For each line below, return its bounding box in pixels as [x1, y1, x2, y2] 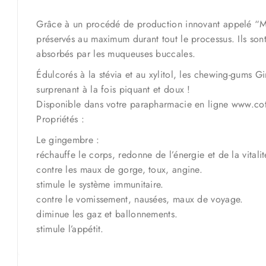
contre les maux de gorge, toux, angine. [36, 163, 203, 176]
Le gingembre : [36, 133, 100, 147]
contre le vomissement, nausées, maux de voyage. [36, 192, 243, 206]
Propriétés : [36, 112, 84, 126]
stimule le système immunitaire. [36, 178, 164, 191]
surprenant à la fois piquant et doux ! [36, 83, 191, 96]
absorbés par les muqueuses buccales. [36, 47, 196, 61]
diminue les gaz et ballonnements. [36, 207, 178, 221]
